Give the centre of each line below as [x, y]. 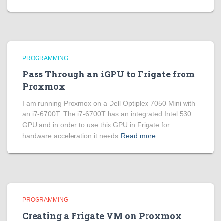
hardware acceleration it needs [70, 136]
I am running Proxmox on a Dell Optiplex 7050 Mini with [109, 103]
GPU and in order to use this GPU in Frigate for [96, 125]
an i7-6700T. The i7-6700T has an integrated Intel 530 [107, 114]
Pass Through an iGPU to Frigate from [109, 74]
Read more [138, 136]
